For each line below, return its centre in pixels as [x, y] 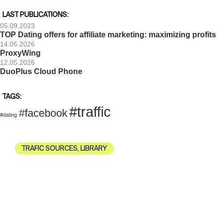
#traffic [90, 111]
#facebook [43, 113]
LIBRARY [94, 148]
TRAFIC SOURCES [50, 148]
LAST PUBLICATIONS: [35, 14]
